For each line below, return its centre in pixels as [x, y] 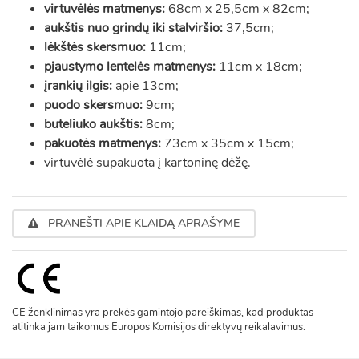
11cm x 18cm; [259, 67]
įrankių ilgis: [78, 86]
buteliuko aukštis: [93, 124]
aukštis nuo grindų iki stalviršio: [133, 28]
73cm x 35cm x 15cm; [228, 143]
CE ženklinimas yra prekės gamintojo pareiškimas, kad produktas [163, 312]
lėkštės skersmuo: [95, 47]
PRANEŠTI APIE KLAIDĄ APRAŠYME [142, 223]
